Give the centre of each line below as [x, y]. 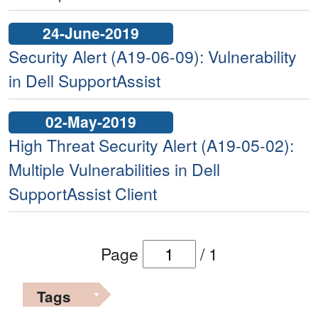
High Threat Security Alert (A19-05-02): [151, 146]
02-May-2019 [91, 121]
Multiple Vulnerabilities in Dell [114, 170]
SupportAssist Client [83, 194]
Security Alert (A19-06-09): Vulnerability [153, 57]
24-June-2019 [91, 33]
